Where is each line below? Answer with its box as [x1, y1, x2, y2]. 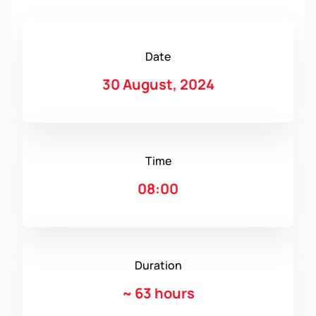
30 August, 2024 [102, 75, 214, 95]
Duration [134, 257, 182, 274]
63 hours [134, 284, 195, 303]
